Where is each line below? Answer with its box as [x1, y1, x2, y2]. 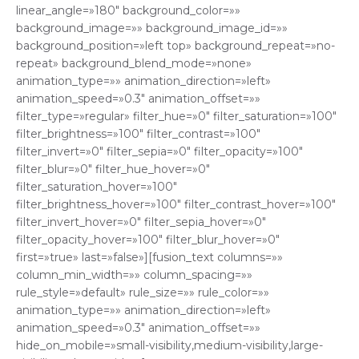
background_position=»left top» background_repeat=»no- [16, 38, 335, 54]
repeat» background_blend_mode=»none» [16, 56, 252, 71]
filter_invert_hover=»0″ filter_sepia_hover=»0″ [16, 215, 266, 230]
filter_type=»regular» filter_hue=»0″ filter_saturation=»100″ [16, 109, 337, 124]
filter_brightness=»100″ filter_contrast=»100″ [16, 127, 260, 142]
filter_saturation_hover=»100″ [16, 179, 177, 195]
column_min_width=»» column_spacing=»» [16, 268, 252, 283]
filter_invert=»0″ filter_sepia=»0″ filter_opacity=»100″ [16, 144, 303, 159]
